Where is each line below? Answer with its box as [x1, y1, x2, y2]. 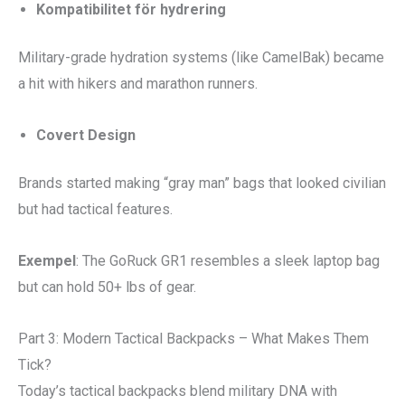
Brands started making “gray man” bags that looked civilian [18, 174, 386, 192]
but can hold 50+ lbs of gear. [18, 278, 196, 296]
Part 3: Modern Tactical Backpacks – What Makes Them [18, 329, 369, 347]
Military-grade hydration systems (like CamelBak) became [18, 48, 384, 66]
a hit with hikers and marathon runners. [18, 74, 258, 92]
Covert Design [36, 126, 136, 144]
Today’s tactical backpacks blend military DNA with [18, 381, 337, 400]
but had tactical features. [18, 200, 173, 218]
